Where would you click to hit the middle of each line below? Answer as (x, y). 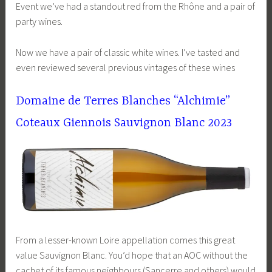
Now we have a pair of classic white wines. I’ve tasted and (128, 52)
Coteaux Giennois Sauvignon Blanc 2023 (124, 123)
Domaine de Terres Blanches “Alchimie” (123, 101)
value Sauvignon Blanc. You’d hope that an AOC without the (132, 255)
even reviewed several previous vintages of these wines (126, 67)
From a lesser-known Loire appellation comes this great (126, 240)
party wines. (39, 21)
